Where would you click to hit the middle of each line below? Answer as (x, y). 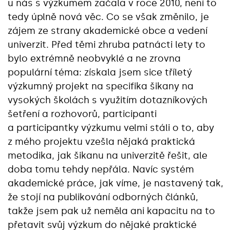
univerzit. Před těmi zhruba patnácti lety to (107, 44)
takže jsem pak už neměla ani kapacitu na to (111, 211)
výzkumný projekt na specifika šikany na (101, 86)
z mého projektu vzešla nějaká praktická (101, 141)
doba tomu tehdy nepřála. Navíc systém (101, 169)
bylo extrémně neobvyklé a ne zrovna (94, 58)
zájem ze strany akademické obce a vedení (108, 31)
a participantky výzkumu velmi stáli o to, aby (111, 128)
